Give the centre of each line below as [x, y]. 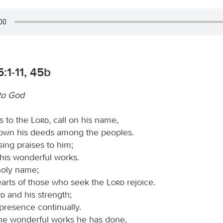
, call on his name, [84, 120]
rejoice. [140, 182]
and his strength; [38, 194]
